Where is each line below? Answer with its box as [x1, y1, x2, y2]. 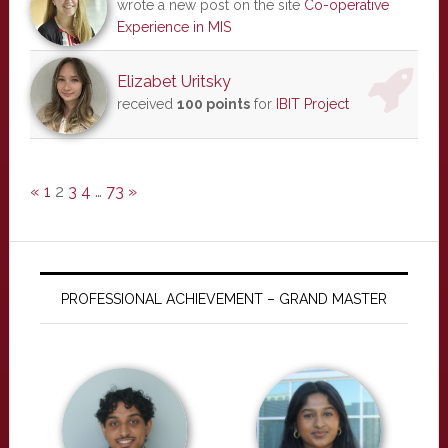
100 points [176, 96, 250, 112]
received [116, 96, 177, 112]
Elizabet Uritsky [116, 72, 231, 91]
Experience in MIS [116, 19, 231, 35]
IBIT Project [275, 96, 349, 112]
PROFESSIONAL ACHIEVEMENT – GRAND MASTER [60, 291, 387, 307]
